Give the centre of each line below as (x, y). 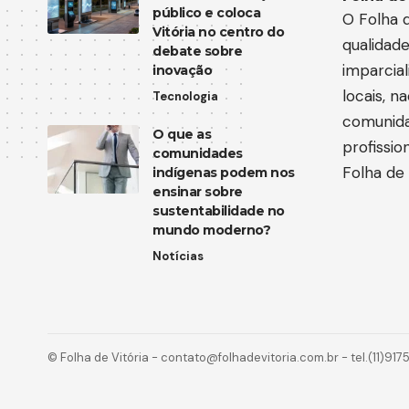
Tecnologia (185, 96)
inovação (182, 70)
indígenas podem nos (224, 172)
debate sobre (197, 51)
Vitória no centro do (218, 31)
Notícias (178, 256)
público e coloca (206, 12)
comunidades (198, 153)
